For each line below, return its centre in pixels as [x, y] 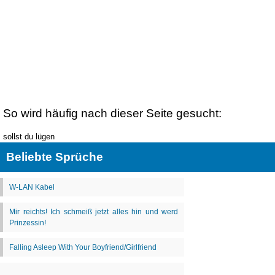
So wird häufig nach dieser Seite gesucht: [112, 114]
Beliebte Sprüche [55, 157]
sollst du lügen [29, 137]
